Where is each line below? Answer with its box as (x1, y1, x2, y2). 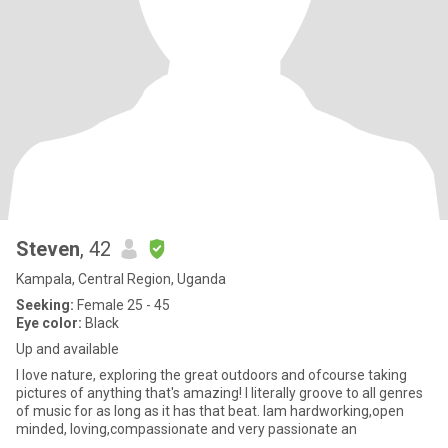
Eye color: (16, 315, 82, 331)
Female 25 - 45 (74, 297, 170, 313)
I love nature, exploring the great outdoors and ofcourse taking (16, 367, 407, 383)
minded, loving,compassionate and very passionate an (16, 421, 357, 437)
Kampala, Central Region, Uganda (16, 271, 226, 287)
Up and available (16, 341, 119, 357)
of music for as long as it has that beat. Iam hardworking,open (16, 403, 263, 419)
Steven (16, 237, 80, 261)
